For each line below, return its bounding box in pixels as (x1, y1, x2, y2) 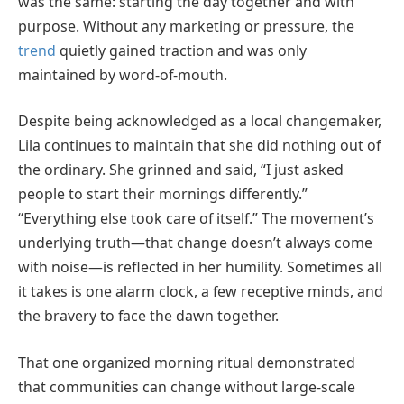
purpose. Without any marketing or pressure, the (18, 15, 354, 36)
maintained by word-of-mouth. (18, 64, 227, 85)
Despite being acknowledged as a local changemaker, (18, 111, 381, 132)
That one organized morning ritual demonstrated (18, 353, 355, 373)
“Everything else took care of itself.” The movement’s (18, 208, 374, 229)
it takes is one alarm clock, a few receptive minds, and (18, 281, 383, 302)
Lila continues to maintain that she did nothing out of (18, 135, 381, 156)
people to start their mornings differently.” (18, 184, 308, 205)
